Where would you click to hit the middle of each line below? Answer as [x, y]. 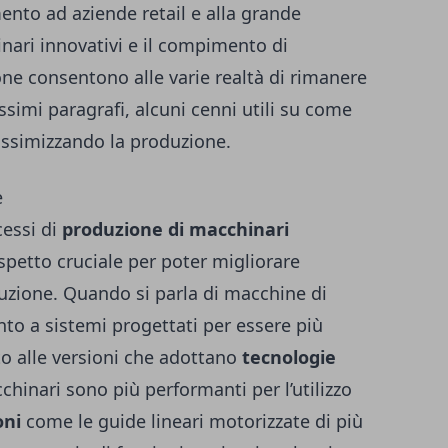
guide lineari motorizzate [204, 421]
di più [336, 421]
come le [59, 421]
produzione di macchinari [175, 229]
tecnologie [289, 357]
